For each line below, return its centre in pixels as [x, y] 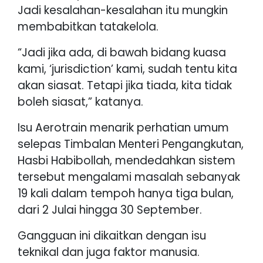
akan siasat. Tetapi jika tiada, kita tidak [125, 85]
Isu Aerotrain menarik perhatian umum [123, 127]
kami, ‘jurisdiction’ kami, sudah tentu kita [127, 69]
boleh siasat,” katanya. [80, 102]
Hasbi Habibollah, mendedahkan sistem [127, 160]
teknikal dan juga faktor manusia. [109, 252]
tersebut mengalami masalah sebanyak [129, 177]
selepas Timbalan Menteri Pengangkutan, [131, 144]
